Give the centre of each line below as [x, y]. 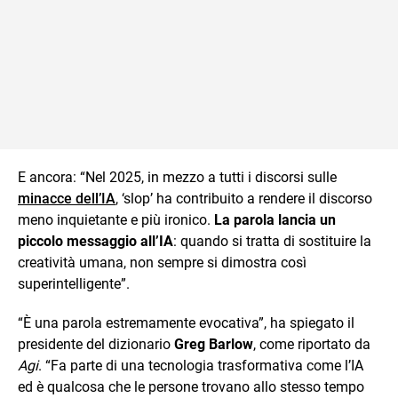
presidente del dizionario [96, 344]
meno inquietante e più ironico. [116, 219]
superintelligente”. [74, 283]
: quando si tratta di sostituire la [272, 241]
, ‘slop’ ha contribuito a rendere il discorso [244, 198]
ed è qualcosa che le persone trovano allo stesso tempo [191, 386]
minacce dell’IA [67, 198]
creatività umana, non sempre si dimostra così [162, 262]
